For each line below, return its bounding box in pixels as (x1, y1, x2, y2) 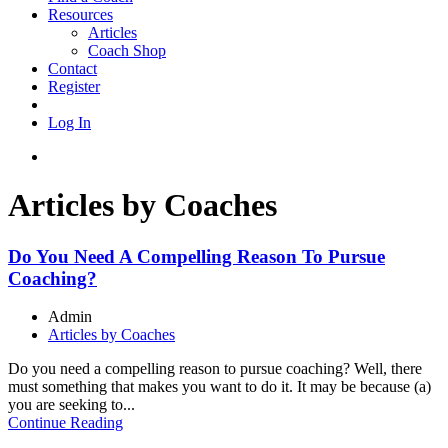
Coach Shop (88, 41, 166, 59)
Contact (48, 59, 97, 77)
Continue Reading (8, 414, 123, 432)
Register (48, 77, 100, 95)
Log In (48, 113, 91, 131)
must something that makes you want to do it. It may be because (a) (8, 378, 431, 396)
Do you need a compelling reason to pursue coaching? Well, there (8, 360, 422, 378)
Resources (48, 5, 113, 23)
